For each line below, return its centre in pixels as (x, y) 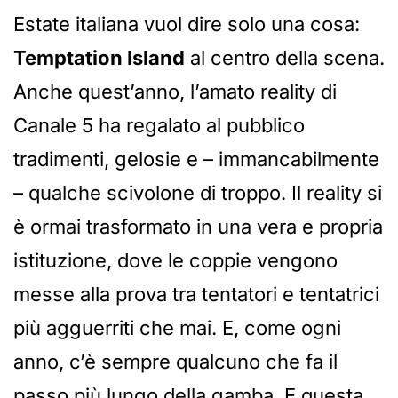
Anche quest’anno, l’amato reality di (175, 92)
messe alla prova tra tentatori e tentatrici (196, 295)
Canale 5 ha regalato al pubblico (159, 126)
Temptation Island (99, 58)
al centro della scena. (285, 58)
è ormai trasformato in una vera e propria (198, 227)
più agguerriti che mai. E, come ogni (177, 328)
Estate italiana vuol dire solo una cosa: (187, 24)
